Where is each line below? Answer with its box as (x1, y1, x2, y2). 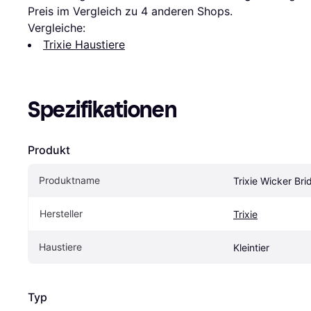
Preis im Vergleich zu (28, 4, 141, 19)
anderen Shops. (148, 4, 233, 19)
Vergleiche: (28, 21, 85, 35)
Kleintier (233, 242, 269, 254)
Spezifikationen (28, 96, 177, 124)
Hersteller (40, 208, 83, 220)
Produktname (39, 174, 100, 187)
